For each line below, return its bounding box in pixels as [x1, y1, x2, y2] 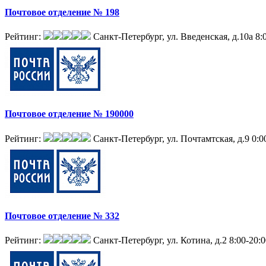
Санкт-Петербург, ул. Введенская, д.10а [93, 31, 253, 42]
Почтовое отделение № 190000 [5, 109, 134, 119]
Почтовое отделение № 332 [5, 210, 119, 221]
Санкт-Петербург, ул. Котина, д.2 [93, 235, 227, 246]
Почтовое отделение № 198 [5, 7, 119, 17]
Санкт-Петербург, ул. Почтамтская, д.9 [93, 133, 249, 144]
